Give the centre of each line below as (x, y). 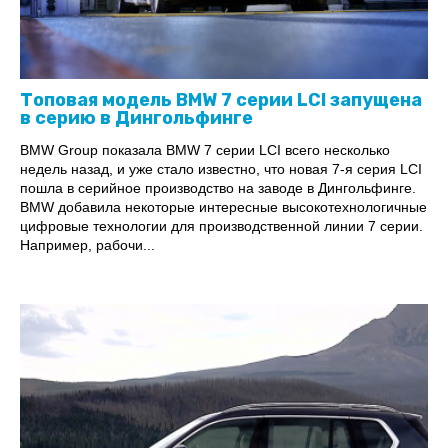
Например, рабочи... (87, 244)
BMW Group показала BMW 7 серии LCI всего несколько (205, 149)
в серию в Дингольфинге (136, 117)
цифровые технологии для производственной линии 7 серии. (221, 225)
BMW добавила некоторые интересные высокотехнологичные (223, 206)
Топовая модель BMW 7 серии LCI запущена (221, 99)
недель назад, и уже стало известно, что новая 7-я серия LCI (221, 168)
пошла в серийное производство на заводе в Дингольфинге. (218, 187)
